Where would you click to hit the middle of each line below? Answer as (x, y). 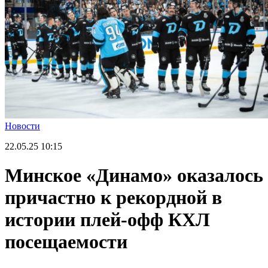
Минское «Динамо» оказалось (134, 176)
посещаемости (66, 242)
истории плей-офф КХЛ (107, 220)
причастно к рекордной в (113, 198)
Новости (22, 126)
